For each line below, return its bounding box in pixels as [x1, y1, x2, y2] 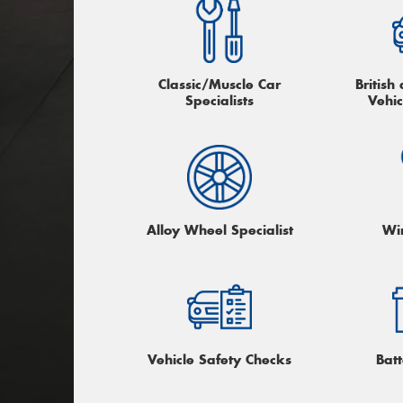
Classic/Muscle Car [158, 75, 282, 93]
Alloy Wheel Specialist [146, 221, 293, 239]
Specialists [185, 91, 255, 109]
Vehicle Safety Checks [148, 351, 292, 369]
